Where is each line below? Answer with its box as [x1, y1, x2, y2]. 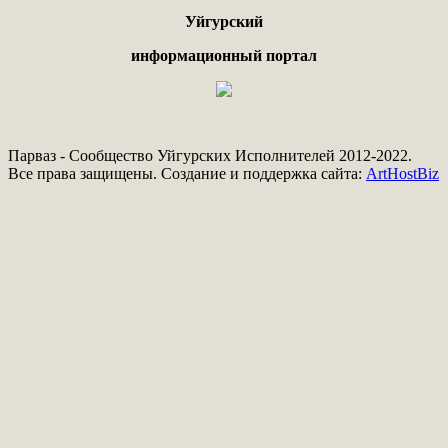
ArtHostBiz [366, 165, 439, 183]
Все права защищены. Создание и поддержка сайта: [8, 165, 366, 183]
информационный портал [131, 47, 317, 65]
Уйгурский [185, 13, 263, 31]
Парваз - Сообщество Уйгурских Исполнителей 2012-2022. [8, 147, 412, 165]
